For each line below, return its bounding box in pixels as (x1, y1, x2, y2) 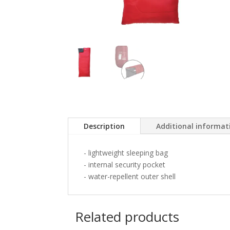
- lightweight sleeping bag (84, 147, 168, 158)
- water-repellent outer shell (84, 171, 176, 181)
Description (84, 121, 125, 131)
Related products (75, 207, 179, 226)
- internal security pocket (84, 159, 165, 169)
